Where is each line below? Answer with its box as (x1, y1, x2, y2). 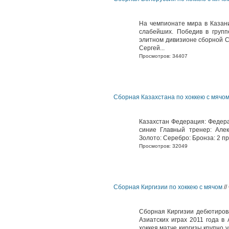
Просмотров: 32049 (139, 143, 188, 149)
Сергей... (139, 44, 165, 52)
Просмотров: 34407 (139, 53, 188, 59)
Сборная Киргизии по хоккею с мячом (113, 184, 222, 191)
